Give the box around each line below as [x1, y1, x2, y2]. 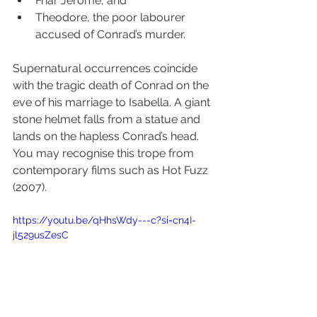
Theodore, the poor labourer [35, 10, 188, 24]
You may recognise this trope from [13, 146, 197, 160]
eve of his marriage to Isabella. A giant [13, 95, 213, 109]
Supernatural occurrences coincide [13, 61, 200, 75]
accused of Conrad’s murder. [35, 27, 185, 41]
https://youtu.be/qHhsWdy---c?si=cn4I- [13, 214, 196, 226]
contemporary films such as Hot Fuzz [13, 163, 211, 177]
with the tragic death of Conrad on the [13, 78, 212, 92]
